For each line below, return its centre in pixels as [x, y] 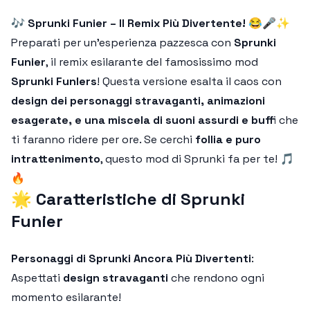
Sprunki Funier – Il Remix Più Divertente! [137, 23]
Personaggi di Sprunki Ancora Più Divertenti [131, 258]
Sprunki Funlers [54, 81]
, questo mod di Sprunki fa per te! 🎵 [197, 159]
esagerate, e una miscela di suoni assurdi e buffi [144, 120]
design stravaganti [116, 278]
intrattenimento [56, 159]
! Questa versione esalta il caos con [189, 81]
